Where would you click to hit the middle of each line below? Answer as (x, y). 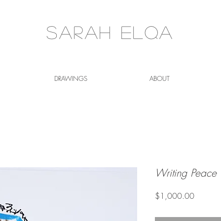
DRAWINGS (71, 78)
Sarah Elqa (110, 32)
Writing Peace (186, 173)
